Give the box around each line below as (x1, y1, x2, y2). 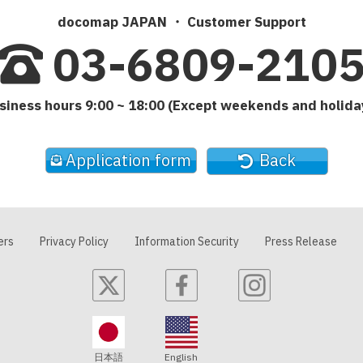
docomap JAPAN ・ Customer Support (57, 12, 306, 31)
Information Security (134, 233, 239, 249)
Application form (65, 148, 191, 171)
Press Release (264, 233, 337, 249)
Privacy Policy (39, 233, 109, 249)
